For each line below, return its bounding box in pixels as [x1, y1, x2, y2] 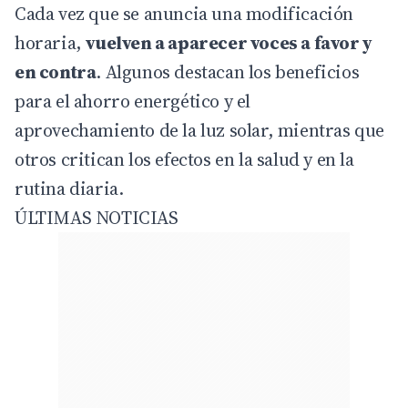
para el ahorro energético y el [15, 87, 251, 114]
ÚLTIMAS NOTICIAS [15, 204, 178, 230]
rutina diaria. [15, 175, 124, 201]
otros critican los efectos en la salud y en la [15, 146, 354, 172]
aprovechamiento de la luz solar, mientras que [15, 117, 385, 143]
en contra [15, 58, 97, 85]
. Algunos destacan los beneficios [96, 58, 360, 85]
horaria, [15, 29, 87, 56]
